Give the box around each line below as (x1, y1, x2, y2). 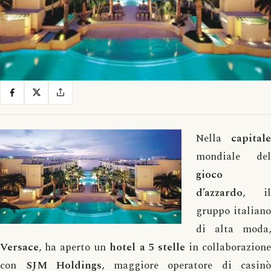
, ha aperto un (39, 238, 106, 255)
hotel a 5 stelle (106, 238, 185, 255)
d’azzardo (196, 184, 243, 201)
